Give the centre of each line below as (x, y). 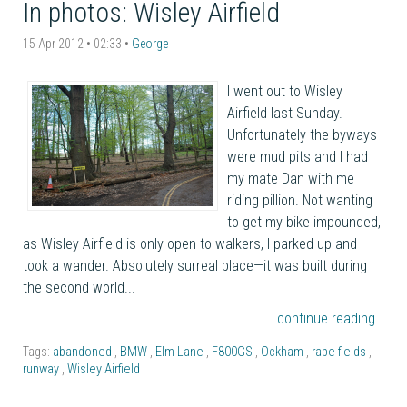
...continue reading (321, 318)
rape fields (340, 352)
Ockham (283, 352)
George (150, 43)
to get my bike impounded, (304, 222)
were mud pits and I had (298, 156)
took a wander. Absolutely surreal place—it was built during (195, 265)
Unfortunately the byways (302, 134)
